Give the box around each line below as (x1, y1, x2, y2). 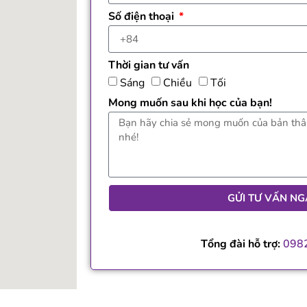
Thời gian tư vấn (108, 58, 189, 73)
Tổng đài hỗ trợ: (201, 236, 283, 252)
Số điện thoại (108, 9, 177, 25)
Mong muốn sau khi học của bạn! (108, 95, 272, 111)
